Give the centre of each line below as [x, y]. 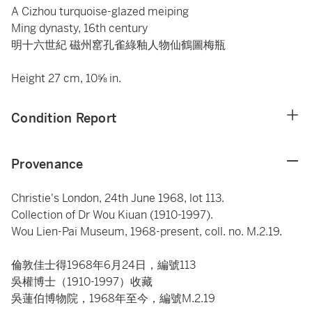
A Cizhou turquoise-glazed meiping [100, 11]
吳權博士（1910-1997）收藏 [82, 282]
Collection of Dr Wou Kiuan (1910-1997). [112, 215]
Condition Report [64, 118]
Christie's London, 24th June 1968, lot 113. [118, 198]
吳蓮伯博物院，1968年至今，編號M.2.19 [113, 298]
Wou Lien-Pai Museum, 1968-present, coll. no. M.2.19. [148, 232]
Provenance [47, 164]
